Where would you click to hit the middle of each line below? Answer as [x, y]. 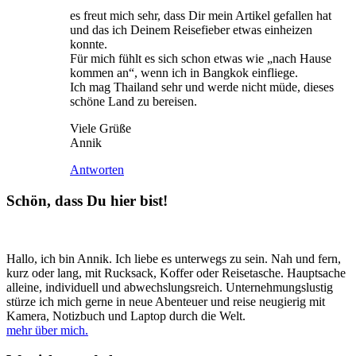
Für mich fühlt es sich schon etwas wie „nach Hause [201, 59]
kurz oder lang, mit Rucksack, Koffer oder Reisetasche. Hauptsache [176, 273]
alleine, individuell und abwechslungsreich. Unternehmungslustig [170, 287]
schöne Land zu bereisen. [133, 102]
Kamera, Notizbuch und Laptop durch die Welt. [126, 315]
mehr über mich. [47, 330]
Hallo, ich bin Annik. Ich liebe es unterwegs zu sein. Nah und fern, [174, 258]
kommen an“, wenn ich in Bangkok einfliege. [184, 73]
